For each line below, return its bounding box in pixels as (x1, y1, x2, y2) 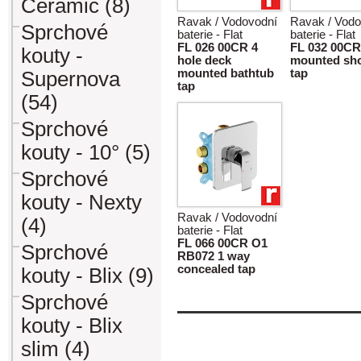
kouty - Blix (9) (21, 264, 154, 287)
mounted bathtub (177, 67, 274, 80)
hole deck (177, 54, 231, 67)
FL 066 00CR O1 (177, 237, 268, 250)
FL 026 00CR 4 (177, 41, 258, 54)
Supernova (21, 68, 120, 90)
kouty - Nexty (21, 191, 142, 214)
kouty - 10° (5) (21, 141, 151, 164)
